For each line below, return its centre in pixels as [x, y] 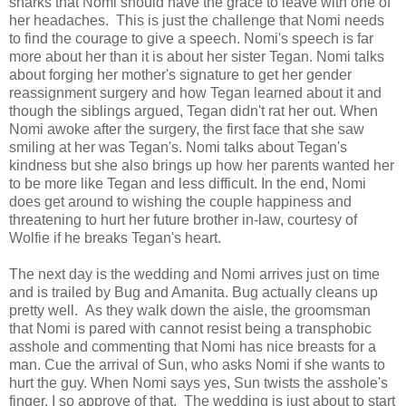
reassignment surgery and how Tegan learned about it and [195, 93]
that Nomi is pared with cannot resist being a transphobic [190, 329]
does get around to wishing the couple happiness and [180, 202]
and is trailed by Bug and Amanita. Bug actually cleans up [193, 293]
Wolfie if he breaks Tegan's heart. [117, 238]
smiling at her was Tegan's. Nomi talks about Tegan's [178, 148]
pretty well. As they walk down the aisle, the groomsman [190, 311]
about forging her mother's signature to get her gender [180, 75]
